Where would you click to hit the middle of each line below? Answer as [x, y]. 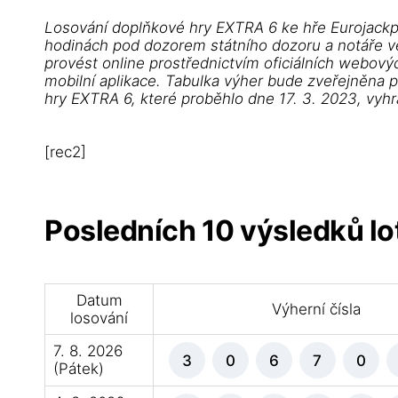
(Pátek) [78, 369]
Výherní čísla [317, 309]
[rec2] [66, 152]
